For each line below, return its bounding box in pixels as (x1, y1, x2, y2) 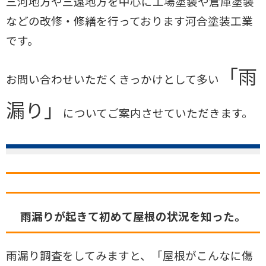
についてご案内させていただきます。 (63, 104, 253, 121)
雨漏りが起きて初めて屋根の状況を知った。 (20, 207, 246, 224)
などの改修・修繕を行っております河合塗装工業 (6, 12, 253, 28)
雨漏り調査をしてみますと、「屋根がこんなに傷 (6, 246, 253, 263)
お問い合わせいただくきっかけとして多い (6, 70, 219, 87)
